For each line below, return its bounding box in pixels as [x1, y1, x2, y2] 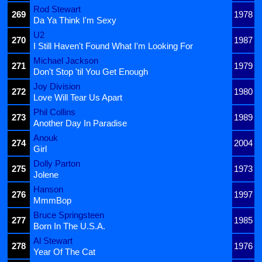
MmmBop [33, 195, 71, 206]
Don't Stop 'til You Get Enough [33, 67, 148, 77]
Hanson [33, 184, 63, 195]
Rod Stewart [33, 4, 81, 15]
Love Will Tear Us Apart [33, 92, 122, 103]
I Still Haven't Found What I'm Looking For [33, 41, 193, 51]
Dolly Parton [33, 158, 80, 169]
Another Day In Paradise [33, 118, 127, 129]
